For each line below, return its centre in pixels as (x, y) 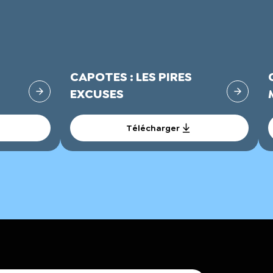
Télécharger (153, 128)
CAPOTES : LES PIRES (131, 76)
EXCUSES (97, 94)
